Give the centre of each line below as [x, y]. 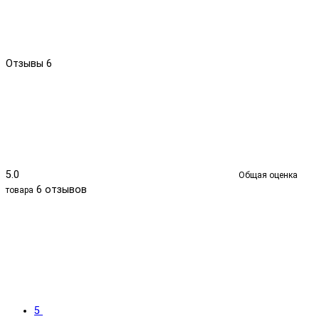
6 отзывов [62, 189]
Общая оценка [268, 175]
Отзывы [26, 63]
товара [20, 190]
